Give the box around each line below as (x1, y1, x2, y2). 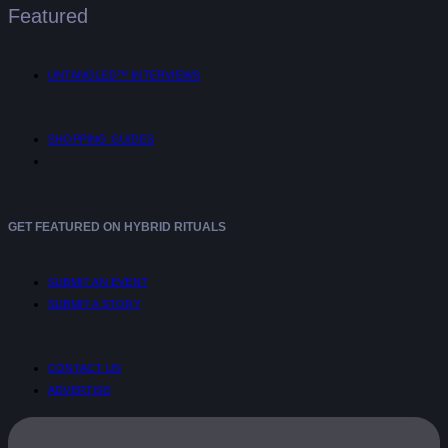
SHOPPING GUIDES (48, 133, 154, 146)
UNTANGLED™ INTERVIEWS (48, 69, 201, 82)
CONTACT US (48, 362, 121, 375)
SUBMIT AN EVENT (48, 276, 148, 289)
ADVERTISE (48, 384, 111, 397)
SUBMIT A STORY (48, 298, 141, 311)
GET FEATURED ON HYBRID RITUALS (8, 220, 226, 235)
